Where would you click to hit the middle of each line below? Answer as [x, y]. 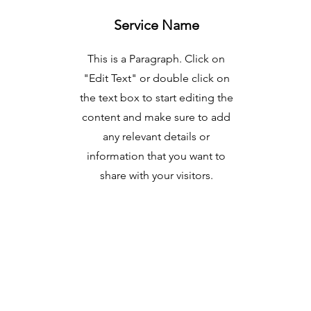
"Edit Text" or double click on [156, 78]
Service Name [156, 25]
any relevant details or [156, 136]
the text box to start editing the [156, 98]
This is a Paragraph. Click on [156, 59]
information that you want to [156, 156]
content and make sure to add [156, 117]
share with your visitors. [156, 175]
